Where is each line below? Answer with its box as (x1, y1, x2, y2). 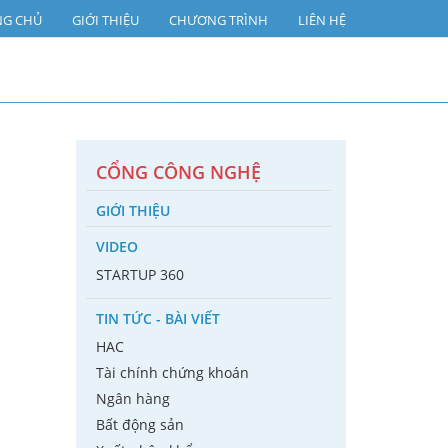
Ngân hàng (96, 389, 170, 408)
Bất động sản (96, 415, 184, 434)
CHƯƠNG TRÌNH (169, 11, 268, 29)
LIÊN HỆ (298, 11, 346, 29)
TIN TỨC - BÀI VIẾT (96, 309, 220, 328)
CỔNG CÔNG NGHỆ (96, 160, 261, 184)
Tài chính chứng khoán (96, 363, 249, 382)
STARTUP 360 (96, 265, 184, 284)
